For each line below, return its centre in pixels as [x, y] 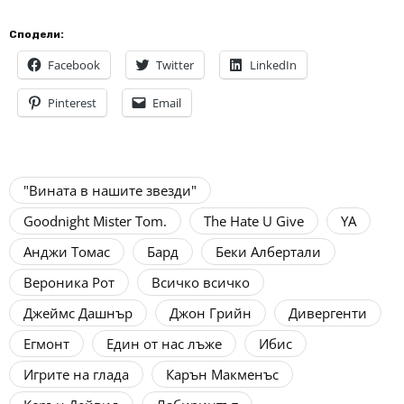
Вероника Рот [69, 283]
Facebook [74, 65]
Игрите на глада [76, 375]
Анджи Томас [67, 252]
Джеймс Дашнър [78, 313]
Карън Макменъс [222, 375]
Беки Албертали [268, 252]
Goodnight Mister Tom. [95, 221]
